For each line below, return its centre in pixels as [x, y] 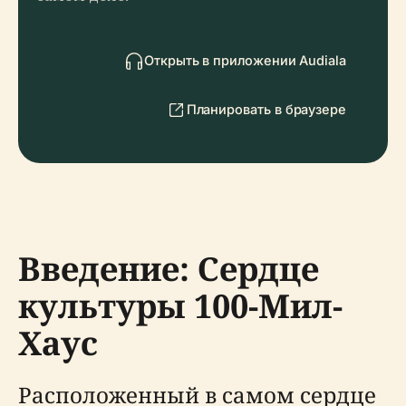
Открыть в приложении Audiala [245, 60]
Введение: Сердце [169, 269]
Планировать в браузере [266, 109]
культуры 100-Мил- [180, 306]
